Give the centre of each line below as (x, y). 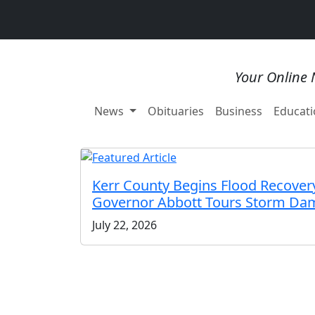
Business (238, 111)
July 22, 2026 (124, 225)
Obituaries (175, 111)
